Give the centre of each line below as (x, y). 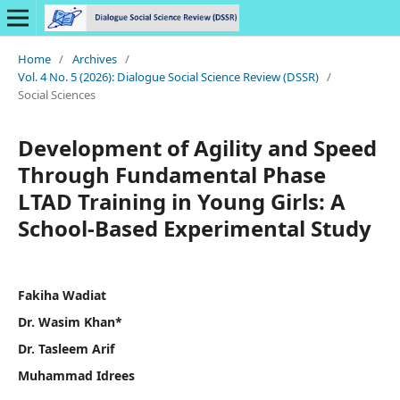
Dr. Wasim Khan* (70, 321)
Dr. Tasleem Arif (66, 348)
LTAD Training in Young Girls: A (181, 201)
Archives (94, 58)
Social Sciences (56, 94)
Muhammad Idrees (76, 375)
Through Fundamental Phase (171, 174)
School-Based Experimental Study (194, 228)
